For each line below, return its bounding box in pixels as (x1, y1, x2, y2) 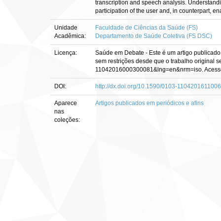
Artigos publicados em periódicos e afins (95, 100, 204, 107)
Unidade (54, 24, 77, 31)
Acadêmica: (54, 33, 87, 39)
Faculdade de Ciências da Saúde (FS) (95, 24, 198, 31)
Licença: (54, 49, 78, 56)
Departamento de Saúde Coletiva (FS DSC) (95, 33, 212, 39)
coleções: (54, 116, 80, 123)
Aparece (54, 100, 77, 107)
